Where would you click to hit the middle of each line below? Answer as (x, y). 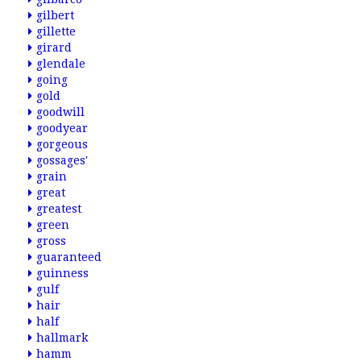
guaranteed (69, 257)
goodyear (62, 128)
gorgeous (62, 144)
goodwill (60, 112)
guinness (62, 273)
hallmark (62, 338)
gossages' (62, 160)
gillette (56, 31)
